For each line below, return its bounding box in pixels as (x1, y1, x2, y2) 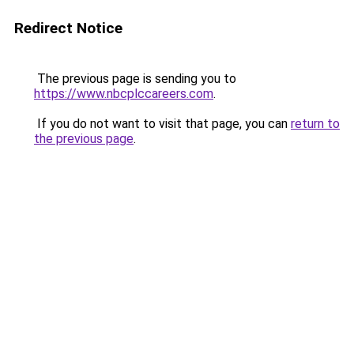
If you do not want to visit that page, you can (34, 116, 291, 131)
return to (291, 116, 340, 131)
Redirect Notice (14, 19, 122, 37)
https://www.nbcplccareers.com (34, 86, 213, 101)
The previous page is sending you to (34, 71, 236, 86)
